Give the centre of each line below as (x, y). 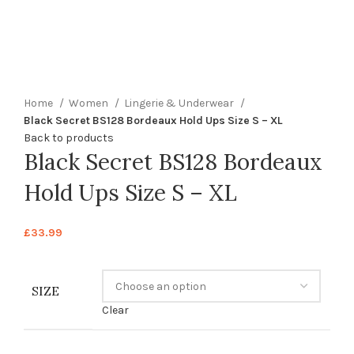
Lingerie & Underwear (180, 104)
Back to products (69, 138)
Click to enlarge (64, 85)
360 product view (68, 34)
